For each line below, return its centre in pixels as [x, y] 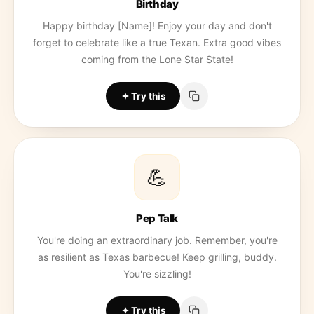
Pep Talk [157, 218]
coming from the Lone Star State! [157, 59]
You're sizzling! [157, 274]
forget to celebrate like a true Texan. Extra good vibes [157, 42]
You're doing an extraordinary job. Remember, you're [157, 240]
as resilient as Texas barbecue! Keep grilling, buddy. [157, 257]
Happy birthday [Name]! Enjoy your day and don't [157, 26]
